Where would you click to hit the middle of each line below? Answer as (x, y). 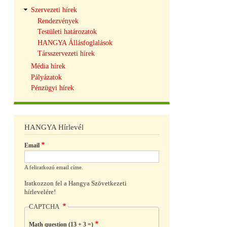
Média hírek (48, 66)
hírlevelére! (40, 192)
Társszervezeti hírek (66, 54)
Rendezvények (58, 21)
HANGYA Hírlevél (54, 127)
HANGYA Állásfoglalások (75, 43)
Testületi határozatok (67, 32)
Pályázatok (46, 77)
